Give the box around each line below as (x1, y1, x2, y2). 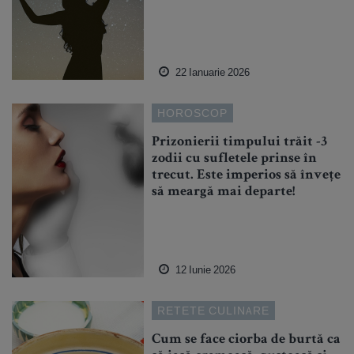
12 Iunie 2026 (173, 263, 236, 277)
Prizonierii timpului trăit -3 (152, 135, 328, 150)
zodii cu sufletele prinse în (152, 152, 318, 167)
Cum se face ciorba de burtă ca (152, 333, 341, 348)
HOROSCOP (157, 106, 228, 121)
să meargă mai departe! (152, 185, 296, 200)
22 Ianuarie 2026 (173, 66, 250, 80)
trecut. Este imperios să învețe (152, 168, 341, 183)
